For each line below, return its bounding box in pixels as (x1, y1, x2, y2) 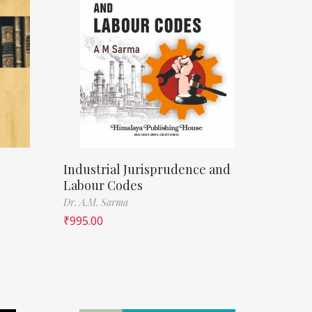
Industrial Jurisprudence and (63, 160, 231, 178)
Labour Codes (63, 176, 143, 194)
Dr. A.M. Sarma (63, 195, 128, 209)
